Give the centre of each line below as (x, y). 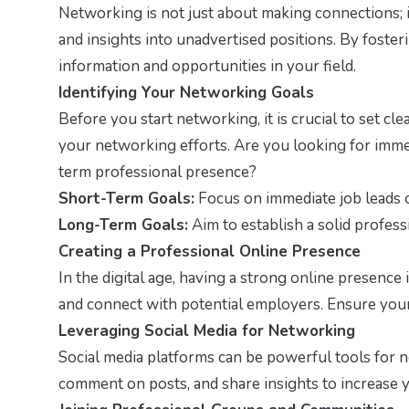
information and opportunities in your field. (207, 66)
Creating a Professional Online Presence (210, 251)
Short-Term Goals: (126, 198)
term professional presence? (157, 172)
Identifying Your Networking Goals (186, 92)
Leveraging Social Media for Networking (207, 330)
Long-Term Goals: (123, 225)
